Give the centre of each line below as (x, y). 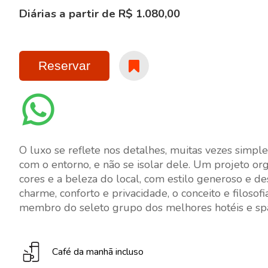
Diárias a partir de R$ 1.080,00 (100, 14)
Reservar (64, 66)
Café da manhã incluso (98, 252)
